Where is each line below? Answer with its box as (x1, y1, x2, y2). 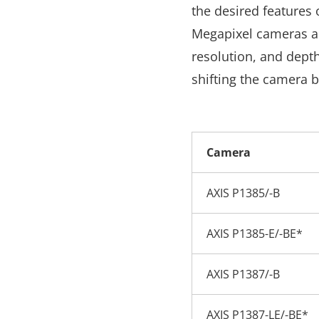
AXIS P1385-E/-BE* (206, 226, 303, 241)
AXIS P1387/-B (206, 266, 280, 282)
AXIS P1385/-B (206, 185, 280, 201)
